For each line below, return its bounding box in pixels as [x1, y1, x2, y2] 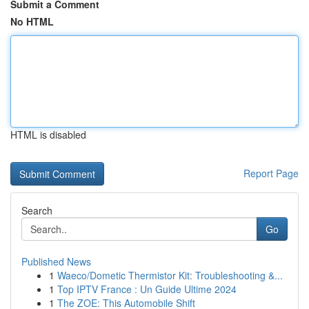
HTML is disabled [10, 128, 86, 141]
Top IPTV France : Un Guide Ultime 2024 [57, 282, 237, 296]
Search [21, 203, 52, 217]
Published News [21, 255, 91, 268]
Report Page [243, 166, 299, 180]
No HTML [10, 14, 54, 28]
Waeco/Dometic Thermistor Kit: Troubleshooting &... [57, 268, 283, 282]
